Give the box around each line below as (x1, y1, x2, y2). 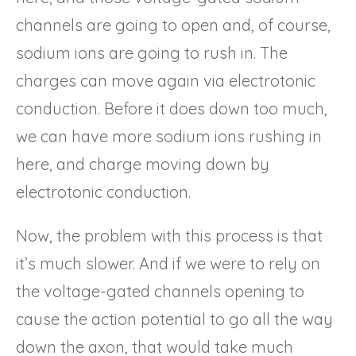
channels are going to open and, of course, (16, 14, 331, 35)
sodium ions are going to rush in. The (16, 42, 288, 63)
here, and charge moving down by (16, 153, 269, 174)
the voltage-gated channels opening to (16, 281, 304, 301)
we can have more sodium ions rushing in (16, 126, 322, 146)
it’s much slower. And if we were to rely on (16, 253, 320, 273)
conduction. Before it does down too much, (16, 98, 327, 118)
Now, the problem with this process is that (16, 225, 323, 246)
